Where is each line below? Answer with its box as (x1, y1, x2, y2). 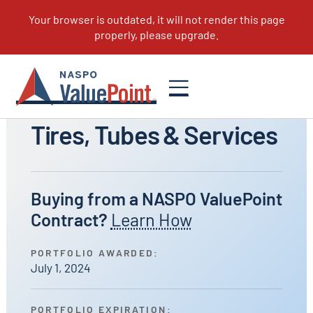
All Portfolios (15, 68, 71, 81)
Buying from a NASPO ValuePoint (30, 187, 282, 209)
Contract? (30, 208, 108, 230)
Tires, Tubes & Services (30, 119, 278, 150)
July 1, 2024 (30, 261, 90, 275)
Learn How (110, 208, 192, 230)
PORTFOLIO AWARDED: (30, 247, 159, 259)
